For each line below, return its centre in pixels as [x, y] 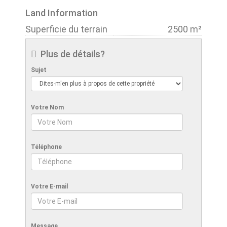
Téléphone [46, 147]
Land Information [62, 13]
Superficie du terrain [66, 29]
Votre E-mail [49, 186]
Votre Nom [47, 107]
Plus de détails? [71, 54]
